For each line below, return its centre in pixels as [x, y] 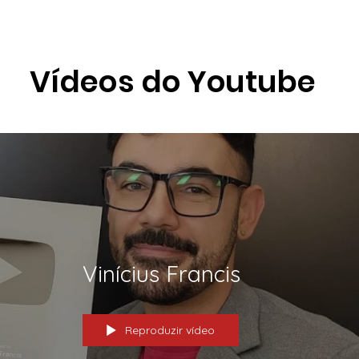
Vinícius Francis [161, 274]
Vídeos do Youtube [173, 82]
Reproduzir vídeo [170, 331]
